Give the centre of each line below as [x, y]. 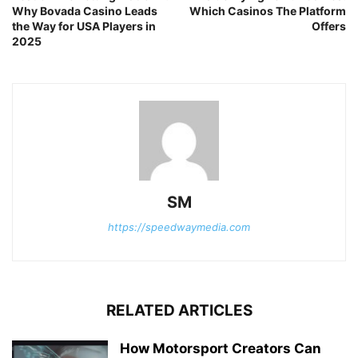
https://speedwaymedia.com [179, 227]
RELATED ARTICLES [179, 310]
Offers [329, 26]
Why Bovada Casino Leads [85, 10]
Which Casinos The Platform [268, 10]
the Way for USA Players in [84, 26]
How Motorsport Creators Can [221, 348]
